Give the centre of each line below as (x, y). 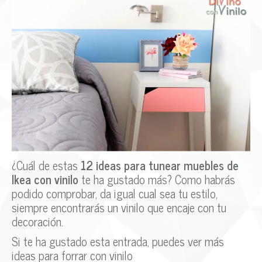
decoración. (37, 221)
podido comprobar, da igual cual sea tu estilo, (115, 193)
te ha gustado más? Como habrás (157, 179)
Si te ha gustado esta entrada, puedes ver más (118, 241)
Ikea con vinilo (45, 179)
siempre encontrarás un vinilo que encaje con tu (119, 207)
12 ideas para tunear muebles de (160, 165)
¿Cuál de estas (46, 165)
